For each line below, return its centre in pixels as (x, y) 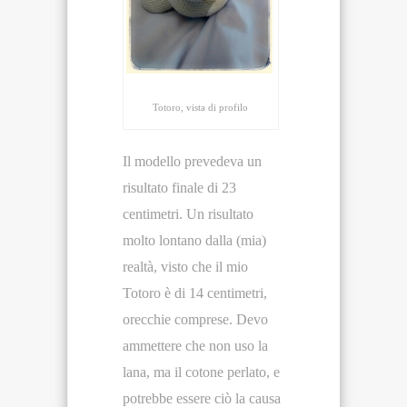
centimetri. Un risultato (188, 214)
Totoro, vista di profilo (201, 108)
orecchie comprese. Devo (195, 320)
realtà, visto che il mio (185, 267)
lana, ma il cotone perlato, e (201, 372)
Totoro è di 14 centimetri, (195, 293)
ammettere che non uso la (195, 346)
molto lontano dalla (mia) (194, 241)
